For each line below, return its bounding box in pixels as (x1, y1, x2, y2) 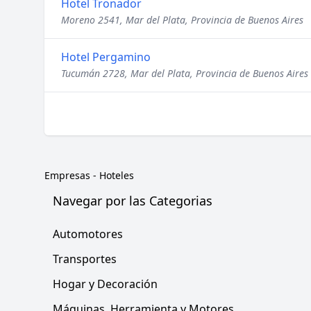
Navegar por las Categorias (53, 192, 212, 209)
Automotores (53, 226, 123, 242)
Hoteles (99, 169, 134, 182)
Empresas (44, 169, 90, 182)
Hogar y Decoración (53, 276, 158, 292)
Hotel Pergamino (61, 49, 151, 65)
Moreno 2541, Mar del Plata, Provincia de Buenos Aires (61, 13, 303, 26)
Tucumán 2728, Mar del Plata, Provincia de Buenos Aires (61, 67, 308, 80)
